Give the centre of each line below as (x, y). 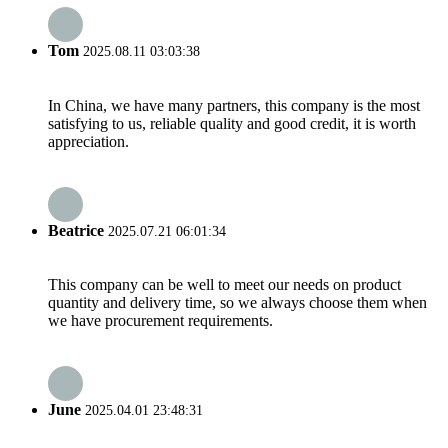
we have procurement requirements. (160, 321)
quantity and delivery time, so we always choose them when (237, 303)
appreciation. (88, 141)
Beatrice (76, 230)
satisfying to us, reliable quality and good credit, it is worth (232, 123)
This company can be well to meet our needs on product (224, 285)
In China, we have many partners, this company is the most (234, 105)
